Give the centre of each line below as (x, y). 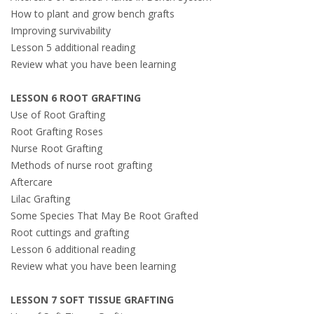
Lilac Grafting (40, 199)
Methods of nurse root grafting (81, 165)
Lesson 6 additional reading (73, 249)
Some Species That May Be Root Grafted (104, 216)
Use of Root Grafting (58, 115)
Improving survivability (61, 30)
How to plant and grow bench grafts (93, 14)
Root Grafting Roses (57, 131)
